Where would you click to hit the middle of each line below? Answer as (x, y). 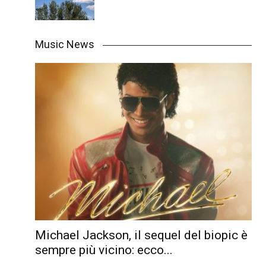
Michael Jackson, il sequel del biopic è (141, 235)
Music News (65, 45)
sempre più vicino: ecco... (104, 250)
